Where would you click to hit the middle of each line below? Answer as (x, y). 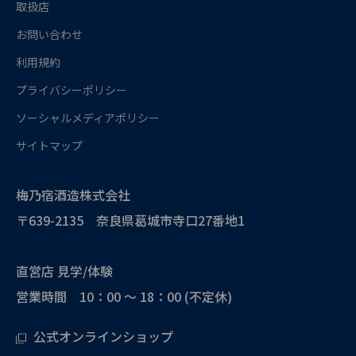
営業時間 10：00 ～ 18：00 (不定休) (130, 296)
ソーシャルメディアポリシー (88, 117)
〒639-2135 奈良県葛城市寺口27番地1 (130, 220)
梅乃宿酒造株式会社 (73, 194)
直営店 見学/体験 (64, 271)
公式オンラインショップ (103, 336)
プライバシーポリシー (72, 89)
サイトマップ (49, 145)
